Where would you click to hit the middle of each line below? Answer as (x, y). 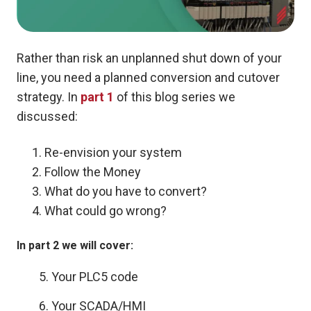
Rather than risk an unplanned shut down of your (149, 58)
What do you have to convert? (126, 191)
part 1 (97, 96)
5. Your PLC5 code (77, 276)
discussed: (47, 116)
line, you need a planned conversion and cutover (148, 77)
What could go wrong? (106, 210)
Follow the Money (93, 171)
